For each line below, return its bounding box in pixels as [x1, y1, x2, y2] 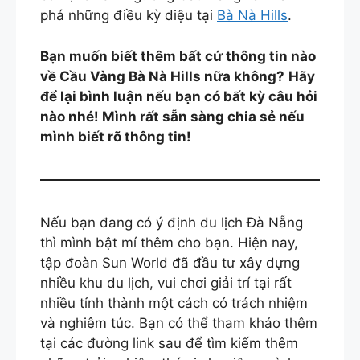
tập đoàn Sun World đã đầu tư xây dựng [40, 254, 300, 271]
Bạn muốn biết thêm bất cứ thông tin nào [40, 47, 316, 64]
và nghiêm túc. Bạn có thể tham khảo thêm [40, 314, 317, 331]
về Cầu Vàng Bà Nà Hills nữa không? [40, 67, 284, 84]
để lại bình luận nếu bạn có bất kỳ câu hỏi [40, 88, 317, 104]
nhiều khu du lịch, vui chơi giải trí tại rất [40, 274, 292, 291]
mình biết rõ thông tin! [40, 128, 191, 145]
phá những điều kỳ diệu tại [40, 7, 217, 24]
